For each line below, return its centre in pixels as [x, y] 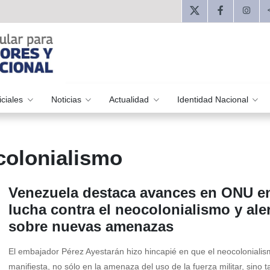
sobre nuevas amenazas [91, 227]
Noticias [67, 99]
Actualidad [130, 99]
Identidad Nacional [214, 99]
